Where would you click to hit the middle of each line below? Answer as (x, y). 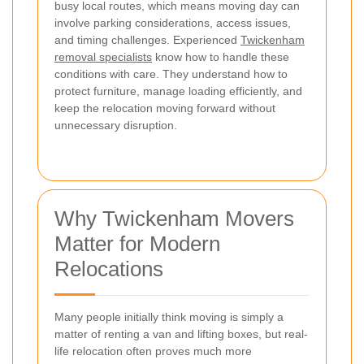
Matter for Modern (137, 243)
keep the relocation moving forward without (165, 108)
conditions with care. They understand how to (171, 74)
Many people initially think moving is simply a (169, 316)
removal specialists (103, 56)
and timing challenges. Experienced (147, 39)
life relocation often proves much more (153, 351)
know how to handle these (221, 56)
